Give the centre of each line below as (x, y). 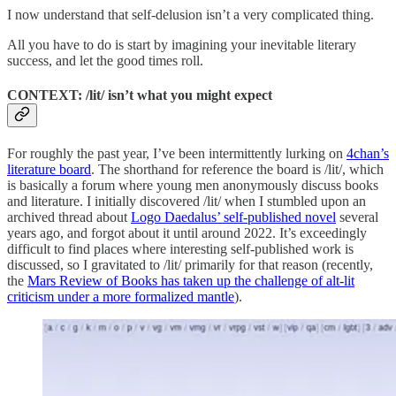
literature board (49, 170)
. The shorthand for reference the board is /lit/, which (237, 170)
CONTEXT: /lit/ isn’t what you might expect (140, 95)
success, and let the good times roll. (105, 60)
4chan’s (368, 154)
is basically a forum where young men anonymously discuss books (193, 186)
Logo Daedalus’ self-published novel (233, 217)
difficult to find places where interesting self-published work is (180, 249)
